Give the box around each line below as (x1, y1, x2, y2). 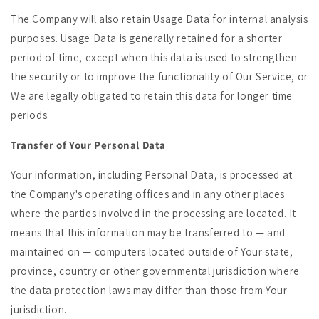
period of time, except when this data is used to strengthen (11, 51, 298, 64)
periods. (11, 108, 50, 122)
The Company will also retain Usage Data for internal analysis (11, 12, 308, 26)
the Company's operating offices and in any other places (11, 187, 286, 201)
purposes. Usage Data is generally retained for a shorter (11, 31, 283, 45)
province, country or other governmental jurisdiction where (11, 264, 300, 278)
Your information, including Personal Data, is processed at (11, 168, 293, 182)
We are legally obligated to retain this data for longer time (11, 89, 293, 103)
